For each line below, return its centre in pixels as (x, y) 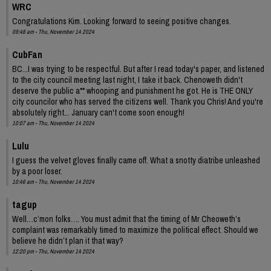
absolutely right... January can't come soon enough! (98, 112)
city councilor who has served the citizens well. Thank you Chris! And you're (138, 101)
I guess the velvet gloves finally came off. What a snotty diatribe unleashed (136, 160)
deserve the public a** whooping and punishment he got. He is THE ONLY (132, 90)
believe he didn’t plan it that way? (68, 240)
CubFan (27, 54)
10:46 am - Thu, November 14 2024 (53, 181)
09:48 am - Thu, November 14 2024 (53, 31)
